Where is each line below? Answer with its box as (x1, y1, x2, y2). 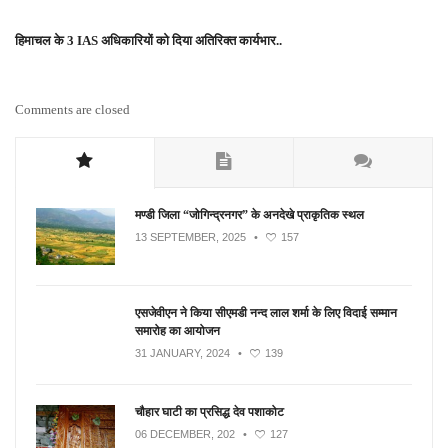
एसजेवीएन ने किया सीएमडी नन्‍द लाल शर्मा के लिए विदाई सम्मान (135, 306, 397, 321)
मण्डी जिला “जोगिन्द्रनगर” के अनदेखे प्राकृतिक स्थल (135, 208, 364, 222)
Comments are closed (15, 102, 130, 117)
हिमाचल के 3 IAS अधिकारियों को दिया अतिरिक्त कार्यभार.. (15, 33, 282, 48)
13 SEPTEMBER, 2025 (135, 231, 246, 243)
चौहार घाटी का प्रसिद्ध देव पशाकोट (135, 405, 284, 420)
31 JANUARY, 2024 (135, 347, 230, 360)
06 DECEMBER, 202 (135, 428, 235, 441)
